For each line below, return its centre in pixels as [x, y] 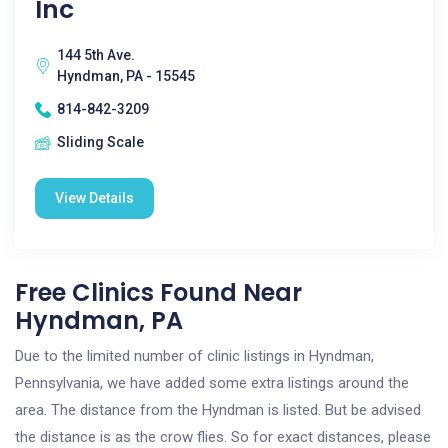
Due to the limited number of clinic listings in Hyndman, [194, 356]
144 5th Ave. [96, 55]
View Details [94, 198]
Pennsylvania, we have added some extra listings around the [212, 383]
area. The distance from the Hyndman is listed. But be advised [218, 410]
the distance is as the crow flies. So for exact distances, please [223, 437]
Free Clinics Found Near [158, 292]
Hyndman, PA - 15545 [126, 76]
